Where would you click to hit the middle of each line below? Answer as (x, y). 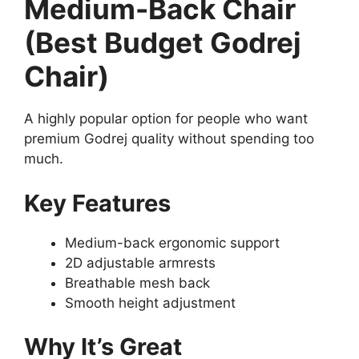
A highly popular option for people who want (166, 119)
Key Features (97, 203)
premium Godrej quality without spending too (169, 139)
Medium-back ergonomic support (172, 242)
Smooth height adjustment (150, 303)
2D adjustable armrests (140, 262)
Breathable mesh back (137, 282)
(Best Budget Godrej (163, 43)
